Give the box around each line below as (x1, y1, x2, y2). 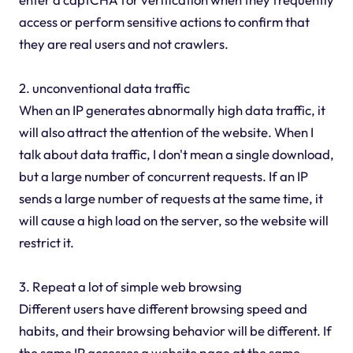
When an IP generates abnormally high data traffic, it (18, 102, 325, 119)
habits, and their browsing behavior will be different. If (18, 322, 332, 340)
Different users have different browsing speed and (18, 300, 307, 318)
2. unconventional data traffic (18, 80, 190, 97)
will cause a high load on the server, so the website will (18, 212, 329, 229)
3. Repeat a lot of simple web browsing (18, 278, 242, 295)
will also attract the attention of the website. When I (18, 124, 314, 141)
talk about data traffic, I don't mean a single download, (18, 146, 334, 163)
